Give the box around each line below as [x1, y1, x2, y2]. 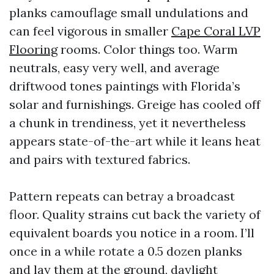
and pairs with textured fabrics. [9, 152, 190, 167]
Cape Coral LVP [171, 23, 261, 39]
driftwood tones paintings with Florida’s [9, 78, 240, 94]
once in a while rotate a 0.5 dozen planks [9, 243, 242, 259]
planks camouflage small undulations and [9, 5, 248, 20]
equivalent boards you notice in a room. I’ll [9, 225, 254, 240]
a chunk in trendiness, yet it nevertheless [9, 115, 246, 130]
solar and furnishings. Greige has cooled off [9, 97, 261, 112]
